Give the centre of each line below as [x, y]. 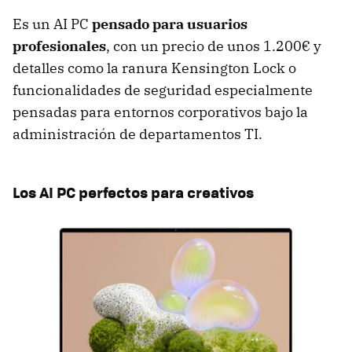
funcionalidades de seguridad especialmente [163, 90]
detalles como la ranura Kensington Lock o [154, 68]
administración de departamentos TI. [137, 134]
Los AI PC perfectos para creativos [133, 192]
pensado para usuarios [170, 24]
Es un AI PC [52, 24]
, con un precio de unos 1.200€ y [214, 46]
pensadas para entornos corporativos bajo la [160, 112]
